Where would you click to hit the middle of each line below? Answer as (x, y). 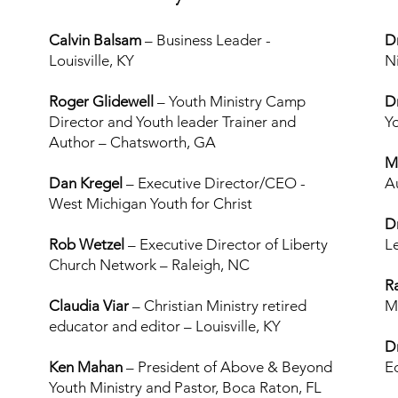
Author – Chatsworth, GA (133, 142)
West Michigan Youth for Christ (151, 203)
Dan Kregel (86, 183)
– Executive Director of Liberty (227, 244)
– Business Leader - (207, 40)
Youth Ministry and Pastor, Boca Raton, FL (186, 387)
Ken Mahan (86, 367)
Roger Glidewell (102, 101)
